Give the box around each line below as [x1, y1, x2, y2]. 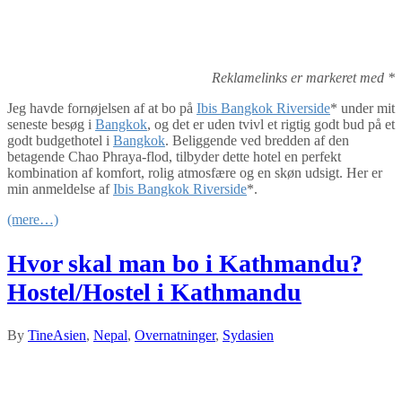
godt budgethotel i [7, 133, 113, 149]
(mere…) [7, 212, 58, 228]
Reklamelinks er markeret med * [212, 70, 395, 86]
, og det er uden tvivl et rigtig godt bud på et [147, 117, 395, 133]
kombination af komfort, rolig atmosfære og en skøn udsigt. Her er [7, 165, 382, 181]
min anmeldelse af [7, 181, 113, 197]
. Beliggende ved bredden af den [165, 133, 349, 149]
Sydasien [223, 327, 274, 343]
